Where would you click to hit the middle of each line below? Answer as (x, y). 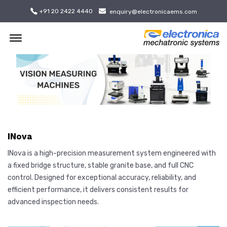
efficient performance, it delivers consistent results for (98, 190)
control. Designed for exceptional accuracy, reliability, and (102, 177)
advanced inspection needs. (53, 202)
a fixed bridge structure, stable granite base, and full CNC (101, 165)
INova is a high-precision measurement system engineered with (112, 153)
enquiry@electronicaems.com (153, 11)
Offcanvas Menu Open (59, 33)
